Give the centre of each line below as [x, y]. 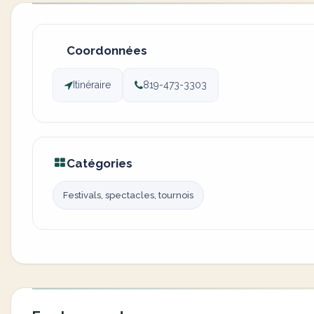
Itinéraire [92, 85]
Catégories [100, 163]
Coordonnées [107, 50]
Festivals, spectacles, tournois [128, 195]
